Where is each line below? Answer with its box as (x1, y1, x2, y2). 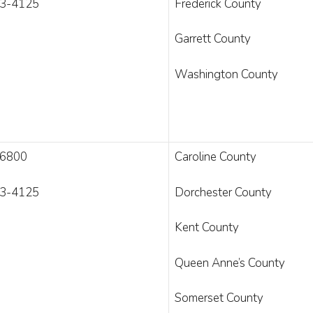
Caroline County (175, 149, 256, 165)
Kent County (175, 219, 239, 235)
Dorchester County (175, 184, 272, 201)
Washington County (175, 66, 278, 82)
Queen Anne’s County (175, 254, 285, 271)
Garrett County (175, 31, 251, 47)
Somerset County (175, 290, 263, 306)
